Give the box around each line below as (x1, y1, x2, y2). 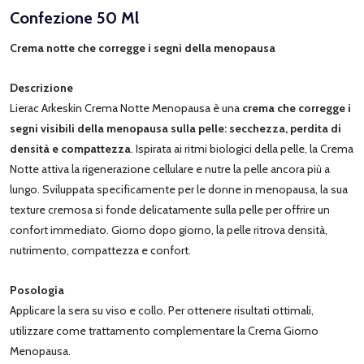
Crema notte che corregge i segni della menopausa (10, 40, 278, 55)
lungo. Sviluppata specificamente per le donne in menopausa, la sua (10, 181, 348, 197)
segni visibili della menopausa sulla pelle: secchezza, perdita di (10, 120, 341, 136)
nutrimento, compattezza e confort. (10, 242, 191, 258)
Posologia (10, 282, 64, 297)
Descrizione (10, 80, 73, 95)
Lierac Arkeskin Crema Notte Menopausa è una (10, 100, 242, 115)
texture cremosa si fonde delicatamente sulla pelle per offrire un (10, 201, 330, 217)
